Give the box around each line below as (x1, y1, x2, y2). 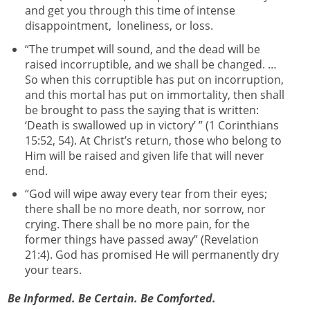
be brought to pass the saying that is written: (24, 102, 259, 118)
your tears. (24, 262, 82, 278)
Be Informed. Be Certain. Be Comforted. (8, 291, 216, 307)
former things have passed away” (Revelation (24, 232, 259, 248)
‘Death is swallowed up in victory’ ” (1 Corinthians (24, 117, 279, 133)
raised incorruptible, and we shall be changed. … (24, 56, 277, 72)
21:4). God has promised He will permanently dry (24, 247, 279, 263)
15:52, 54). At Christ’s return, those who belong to (24, 132, 282, 148)
